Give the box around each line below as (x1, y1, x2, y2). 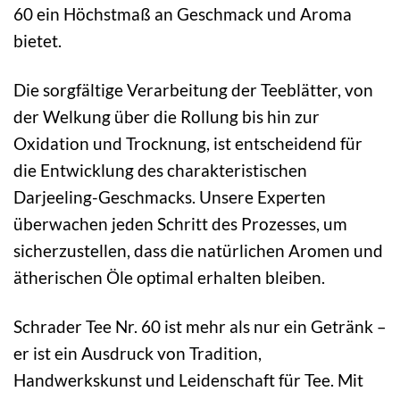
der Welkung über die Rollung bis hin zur (13, 105, 320, 127)
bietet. (13, 29, 62, 51)
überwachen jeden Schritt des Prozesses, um (13, 212, 347, 234)
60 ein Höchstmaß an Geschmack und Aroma (13, 3, 352, 24)
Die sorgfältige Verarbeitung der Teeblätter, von (13, 79, 373, 100)
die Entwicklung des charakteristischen (13, 159, 307, 180)
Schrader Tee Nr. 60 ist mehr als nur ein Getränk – (13, 315, 387, 337)
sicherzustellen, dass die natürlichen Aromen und (13, 239, 383, 261)
